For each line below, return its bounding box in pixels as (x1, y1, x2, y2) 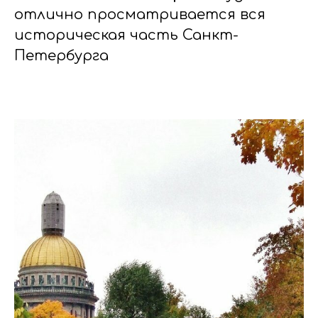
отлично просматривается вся (14, 6, 265, 23)
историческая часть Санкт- (14, 27, 238, 43)
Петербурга (14, 48, 109, 64)
